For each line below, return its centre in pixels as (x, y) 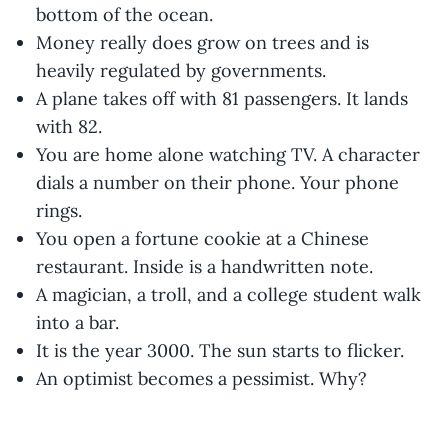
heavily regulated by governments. (181, 70)
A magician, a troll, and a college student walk (228, 294)
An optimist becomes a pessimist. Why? (201, 378)
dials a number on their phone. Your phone (217, 182)
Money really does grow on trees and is (202, 42)
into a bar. (77, 322)
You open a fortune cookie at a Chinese (202, 238)
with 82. (69, 126)
